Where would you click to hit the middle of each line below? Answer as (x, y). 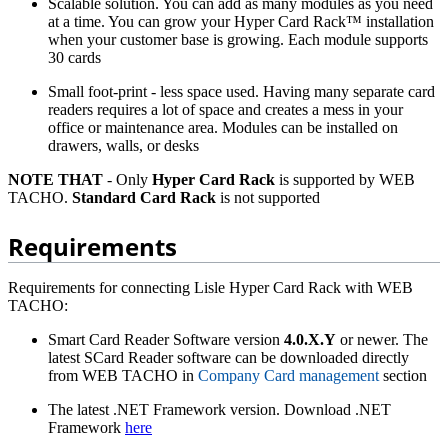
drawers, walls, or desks (123, 145)
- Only (127, 179)
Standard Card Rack (144, 197)
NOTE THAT (55, 179)
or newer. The (382, 339)
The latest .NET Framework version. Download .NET (219, 409)
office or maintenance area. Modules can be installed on (223, 127)
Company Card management (288, 375)
